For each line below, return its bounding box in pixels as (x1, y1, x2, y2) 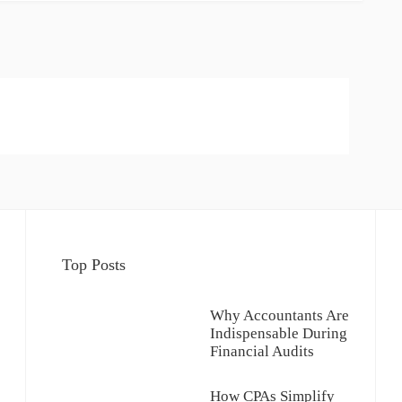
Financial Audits (210, 342, 314, 360)
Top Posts (62, 255, 126, 274)
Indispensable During (210, 324, 347, 342)
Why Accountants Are (210, 306, 349, 324)
